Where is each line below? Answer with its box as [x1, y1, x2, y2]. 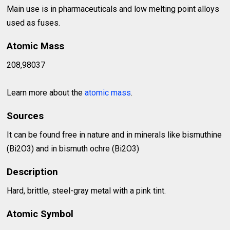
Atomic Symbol [7, 208, 74, 220]
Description [7, 166, 59, 178]
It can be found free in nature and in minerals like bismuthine [7, 130, 222, 140]
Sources [7, 110, 44, 122]
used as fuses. [7, 18, 61, 28]
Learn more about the [7, 88, 85, 98]
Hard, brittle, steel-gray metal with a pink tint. [7, 186, 166, 196]
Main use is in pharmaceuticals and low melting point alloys [7, 4, 220, 14]
